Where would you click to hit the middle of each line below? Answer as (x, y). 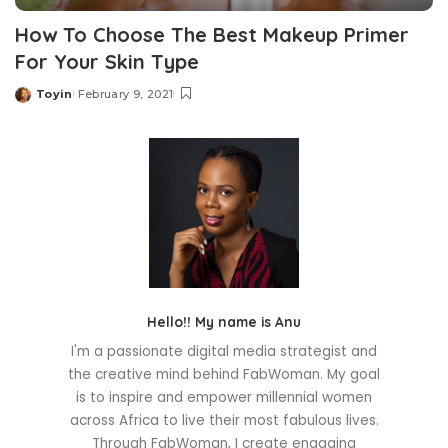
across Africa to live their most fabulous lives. (224, 421)
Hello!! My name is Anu (224, 322)
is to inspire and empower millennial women (224, 398)
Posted (38, 101)
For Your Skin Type (107, 62)
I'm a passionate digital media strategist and (224, 352)
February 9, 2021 (125, 94)
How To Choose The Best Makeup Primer (212, 35)
